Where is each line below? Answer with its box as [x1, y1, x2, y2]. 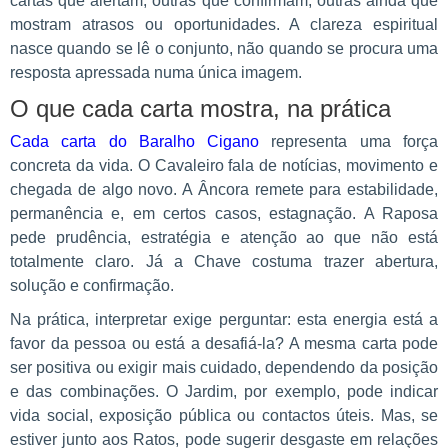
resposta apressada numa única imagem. [10, 64, 302, 82]
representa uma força [259, 133, 439, 151]
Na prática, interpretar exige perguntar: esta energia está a [10, 311, 438, 329]
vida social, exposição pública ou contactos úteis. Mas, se [10, 407, 438, 425]
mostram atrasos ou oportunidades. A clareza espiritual [10, 16, 438, 34]
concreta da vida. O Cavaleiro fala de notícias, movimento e [10, 157, 438, 175]
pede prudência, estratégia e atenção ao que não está [10, 229, 438, 247]
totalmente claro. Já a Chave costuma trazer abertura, [10, 253, 438, 271]
